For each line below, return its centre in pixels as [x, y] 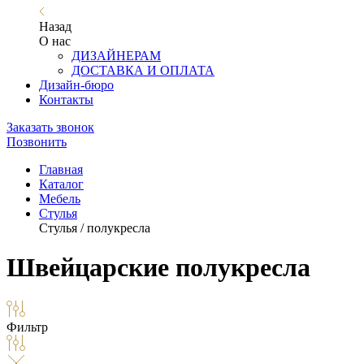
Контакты [66, 100]
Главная [61, 169]
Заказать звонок [50, 127]
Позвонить [37, 142]
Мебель [60, 199]
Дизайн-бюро [76, 85]
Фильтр [27, 327]
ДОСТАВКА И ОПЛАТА [143, 70]
